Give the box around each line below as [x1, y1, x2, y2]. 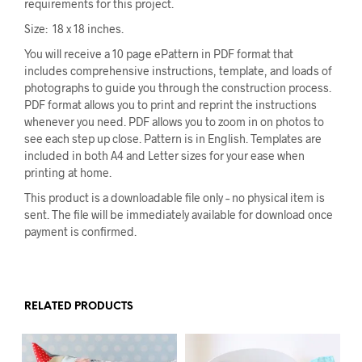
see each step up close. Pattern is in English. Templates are [24, 132, 322, 146]
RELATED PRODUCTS [24, 301, 133, 313]
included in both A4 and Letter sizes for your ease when [24, 149, 305, 163]
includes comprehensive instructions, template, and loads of [24, 64, 332, 78]
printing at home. [24, 166, 112, 180]
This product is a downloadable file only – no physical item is [24, 191, 325, 205]
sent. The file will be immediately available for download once [24, 208, 333, 222]
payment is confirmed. [24, 225, 137, 239]
